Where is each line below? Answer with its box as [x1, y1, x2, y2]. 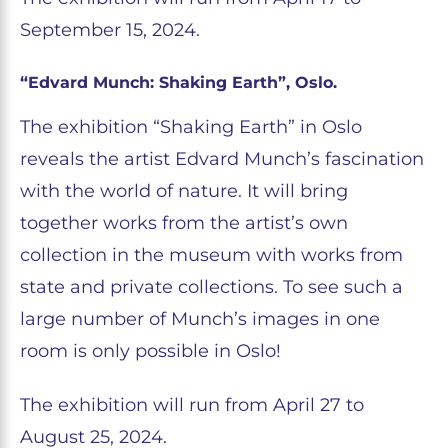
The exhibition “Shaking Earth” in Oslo [20, 116, 362, 138]
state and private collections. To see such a [20, 276, 403, 298]
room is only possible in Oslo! [20, 340, 281, 362]
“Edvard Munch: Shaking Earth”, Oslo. [20, 73, 337, 92]
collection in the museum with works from [20, 244, 403, 266]
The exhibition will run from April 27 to [20, 394, 364, 416]
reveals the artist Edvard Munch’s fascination [20, 148, 424, 170]
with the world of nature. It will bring [20, 180, 348, 202]
